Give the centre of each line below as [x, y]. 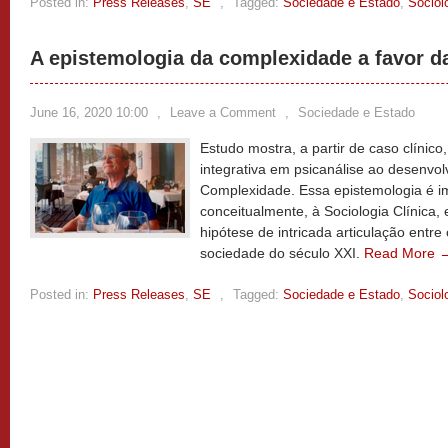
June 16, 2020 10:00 [89, 112]
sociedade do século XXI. [282, 253]
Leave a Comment [223, 112]
